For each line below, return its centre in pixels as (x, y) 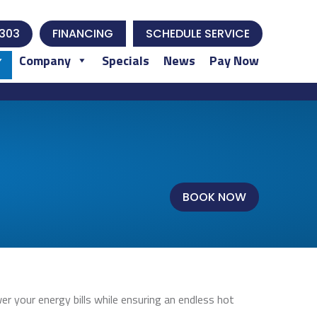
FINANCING (83, 33)
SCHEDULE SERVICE (198, 33)
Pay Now (235, 61)
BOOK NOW (215, 197)
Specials (126, 61)
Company (45, 61)
